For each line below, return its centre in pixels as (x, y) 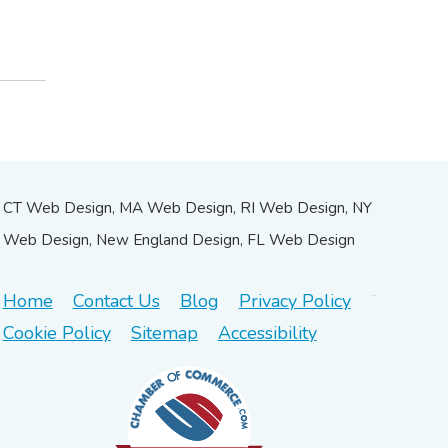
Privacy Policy (294, 300)
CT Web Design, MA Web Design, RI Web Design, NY (187, 207)
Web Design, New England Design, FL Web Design (178, 239)
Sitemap (164, 332)
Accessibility (267, 332)
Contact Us (116, 300)
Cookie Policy (56, 332)
